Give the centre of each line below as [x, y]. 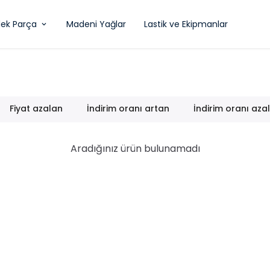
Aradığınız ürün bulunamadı [135, 149]
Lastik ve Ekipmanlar [186, 24]
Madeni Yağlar [96, 24]
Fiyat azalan [36, 108]
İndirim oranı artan [128, 108]
